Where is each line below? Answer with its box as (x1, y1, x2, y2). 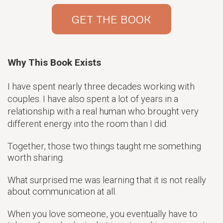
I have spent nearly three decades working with (7, 81, 195, 92)
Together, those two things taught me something (7, 141, 201, 152)
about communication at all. (7, 186, 116, 197)
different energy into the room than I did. (7, 118, 168, 129)
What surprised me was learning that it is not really (7, 175, 206, 186)
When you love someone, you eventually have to (7, 209, 198, 220)
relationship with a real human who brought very (7, 106, 199, 117)
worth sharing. (7, 152, 64, 163)
